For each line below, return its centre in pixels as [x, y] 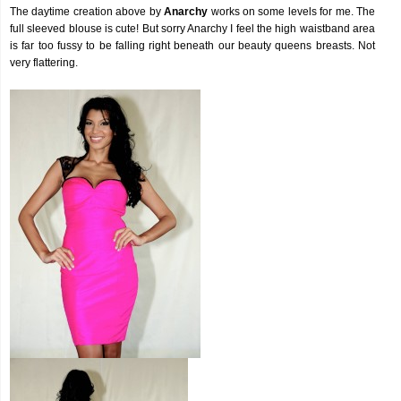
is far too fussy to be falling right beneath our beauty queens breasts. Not [192, 46]
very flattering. [44, 63]
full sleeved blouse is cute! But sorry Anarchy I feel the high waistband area [192, 29]
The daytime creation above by [87, 12]
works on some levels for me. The [292, 12]
